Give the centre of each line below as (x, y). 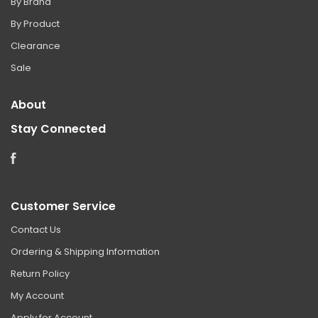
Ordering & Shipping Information (85, 251)
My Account (37, 295)
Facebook (39, 156)
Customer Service (63, 206)
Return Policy (40, 273)
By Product (35, 23)
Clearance (35, 45)
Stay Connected (58, 128)
